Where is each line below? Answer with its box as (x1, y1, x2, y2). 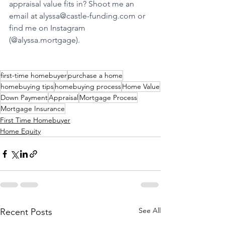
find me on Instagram (9, 23, 87, 33)
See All (139, 206, 161, 215)
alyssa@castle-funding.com (39, 11, 136, 21)
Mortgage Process (79, 93, 137, 102)
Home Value (122, 82, 160, 91)
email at (9, 11, 39, 21)
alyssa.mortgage (18, 35, 76, 45)
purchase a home (68, 71, 123, 80)
